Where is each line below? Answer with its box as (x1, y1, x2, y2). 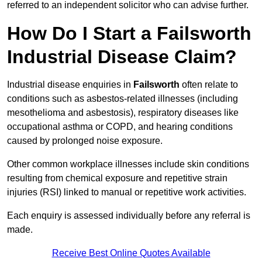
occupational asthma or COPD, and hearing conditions (7, 122, 233, 132)
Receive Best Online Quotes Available (51, 248, 211, 258)
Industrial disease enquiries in (7, 80, 133, 90)
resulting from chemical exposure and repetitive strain (7, 173, 227, 184)
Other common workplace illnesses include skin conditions (7, 159, 249, 170)
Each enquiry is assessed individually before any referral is (7, 211, 250, 221)
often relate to (180, 80, 238, 90)
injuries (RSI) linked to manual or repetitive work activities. (7, 187, 246, 198)
